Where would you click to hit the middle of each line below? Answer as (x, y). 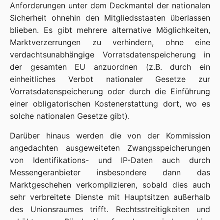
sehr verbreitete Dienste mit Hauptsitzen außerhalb (110, 197)
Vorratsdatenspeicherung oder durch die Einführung (110, 91)
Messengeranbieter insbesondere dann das (110, 172)
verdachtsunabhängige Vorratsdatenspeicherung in (110, 55)
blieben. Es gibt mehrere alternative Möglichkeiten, (110, 30)
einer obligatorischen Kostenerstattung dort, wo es (110, 104)
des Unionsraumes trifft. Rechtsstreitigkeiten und (110, 209)
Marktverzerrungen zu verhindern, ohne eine (110, 42)
